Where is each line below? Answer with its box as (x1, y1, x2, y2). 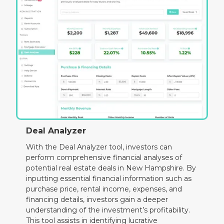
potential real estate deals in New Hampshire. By (26, 163, 196, 172)
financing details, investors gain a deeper (26, 194, 168, 204)
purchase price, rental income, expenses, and (26, 184, 182, 193)
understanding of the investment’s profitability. (26, 205, 190, 214)
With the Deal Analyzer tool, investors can (26, 142, 172, 151)
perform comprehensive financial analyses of (26, 152, 182, 162)
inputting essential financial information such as (26, 173, 192, 183)
